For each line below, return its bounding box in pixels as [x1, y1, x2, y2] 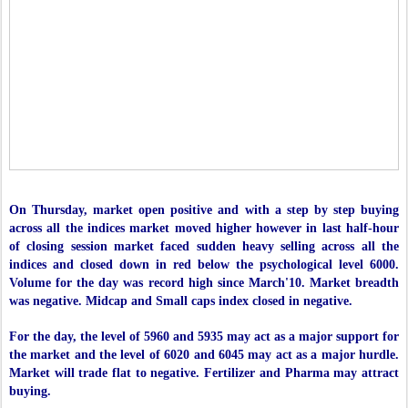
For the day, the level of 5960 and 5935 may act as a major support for [9, 330, 399, 344]
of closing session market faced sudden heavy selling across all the [9, 240, 399, 254]
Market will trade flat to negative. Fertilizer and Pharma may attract [9, 366, 399, 381]
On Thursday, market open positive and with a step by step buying [9, 203, 399, 218]
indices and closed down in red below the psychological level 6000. [9, 258, 399, 272]
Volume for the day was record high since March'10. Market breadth [9, 276, 399, 291]
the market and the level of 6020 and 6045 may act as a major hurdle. [9, 348, 399, 362]
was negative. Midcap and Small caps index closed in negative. [9, 294, 356, 309]
